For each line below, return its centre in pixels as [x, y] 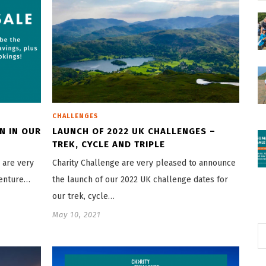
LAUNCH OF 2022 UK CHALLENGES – [134, 132]
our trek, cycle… [83, 197]
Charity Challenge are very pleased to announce [144, 163]
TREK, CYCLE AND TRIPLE [109, 145]
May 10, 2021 [77, 215]
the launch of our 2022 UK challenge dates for [140, 180]
